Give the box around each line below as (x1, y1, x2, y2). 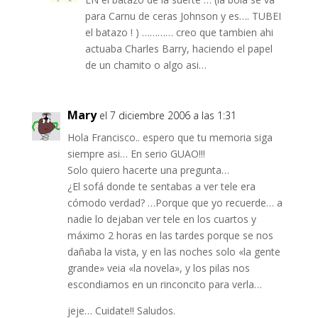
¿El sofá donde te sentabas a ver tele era (67, 180, 256, 194)
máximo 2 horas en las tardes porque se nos (67, 229, 273, 243)
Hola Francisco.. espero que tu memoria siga (67, 131, 273, 145)
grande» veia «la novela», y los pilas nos (67, 261, 250, 275)
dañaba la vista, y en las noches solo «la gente (67, 245, 280, 259)
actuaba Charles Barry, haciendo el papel (84, 42, 273, 56)
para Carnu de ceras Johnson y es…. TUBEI (84, 9, 281, 23)
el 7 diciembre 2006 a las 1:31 (99, 109, 236, 123)
